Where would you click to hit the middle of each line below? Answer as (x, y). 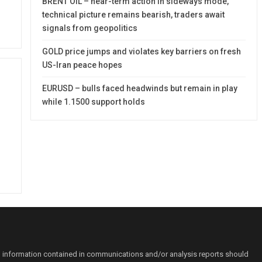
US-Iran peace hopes (82, 65)
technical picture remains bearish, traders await (134, 14)
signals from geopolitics (90, 28)
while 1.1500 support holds (94, 101)
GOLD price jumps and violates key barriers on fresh (142, 51)
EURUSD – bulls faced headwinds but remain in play (140, 88)
